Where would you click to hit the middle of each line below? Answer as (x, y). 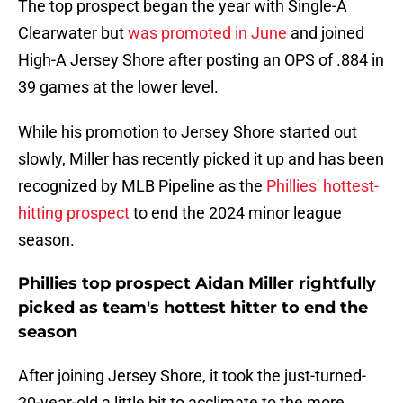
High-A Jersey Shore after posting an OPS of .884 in (201, 60)
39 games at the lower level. (118, 87)
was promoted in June (207, 33)
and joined (326, 33)
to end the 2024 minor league (236, 213)
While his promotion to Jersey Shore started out (188, 132)
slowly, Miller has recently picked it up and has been (201, 159)
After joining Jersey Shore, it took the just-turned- (192, 376)
